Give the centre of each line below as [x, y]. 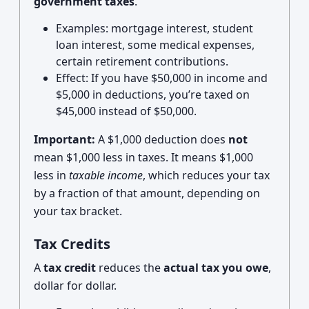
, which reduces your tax [206, 175]
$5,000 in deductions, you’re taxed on [153, 94]
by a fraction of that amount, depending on [147, 193]
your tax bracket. [78, 211]
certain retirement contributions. [142, 61]
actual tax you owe [216, 268]
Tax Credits [72, 244]
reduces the [130, 268]
